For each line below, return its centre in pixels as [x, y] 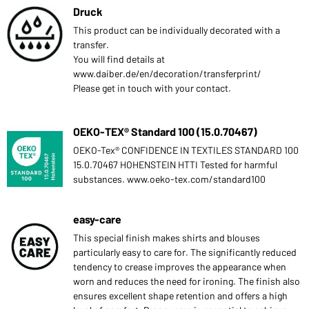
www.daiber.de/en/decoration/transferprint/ [167, 73]
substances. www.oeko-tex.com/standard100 [169, 179]
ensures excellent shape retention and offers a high [180, 295]
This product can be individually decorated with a [177, 30]
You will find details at [119, 59]
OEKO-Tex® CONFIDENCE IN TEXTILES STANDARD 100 [186, 150]
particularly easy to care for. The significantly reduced [185, 252]
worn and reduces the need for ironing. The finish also [187, 281]
